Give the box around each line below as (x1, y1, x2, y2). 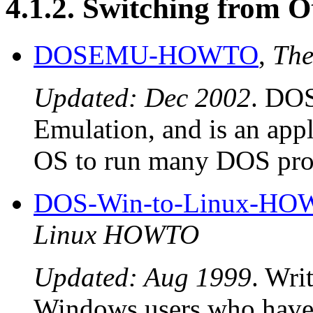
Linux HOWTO (34, 219, 199, 249)
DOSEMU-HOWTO (34, 39, 259, 70)
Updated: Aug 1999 (34, 261, 252, 292)
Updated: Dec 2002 (34, 82, 251, 112)
